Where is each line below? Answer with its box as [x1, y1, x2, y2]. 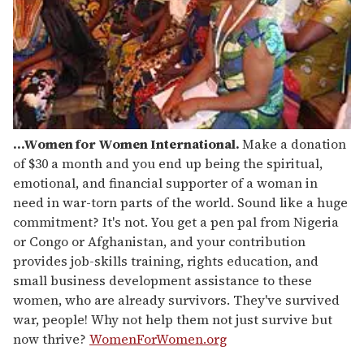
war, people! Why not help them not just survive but [13, 310, 332, 328]
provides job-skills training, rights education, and [13, 251, 318, 270]
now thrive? [13, 329, 89, 348]
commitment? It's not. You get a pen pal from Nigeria [13, 212, 339, 231]
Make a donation [242, 134, 346, 153]
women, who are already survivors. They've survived [13, 290, 340, 309]
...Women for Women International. [13, 134, 242, 153]
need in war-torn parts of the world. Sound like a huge [13, 193, 348, 211]
